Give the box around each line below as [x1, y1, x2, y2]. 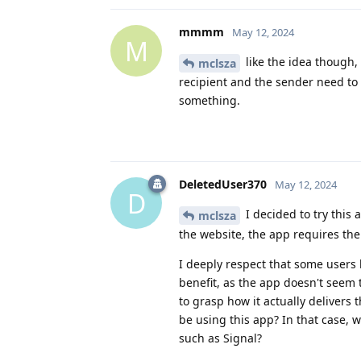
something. [179, 93, 240, 109]
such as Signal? [179, 330, 262, 346]
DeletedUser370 [179, 176, 267, 193]
